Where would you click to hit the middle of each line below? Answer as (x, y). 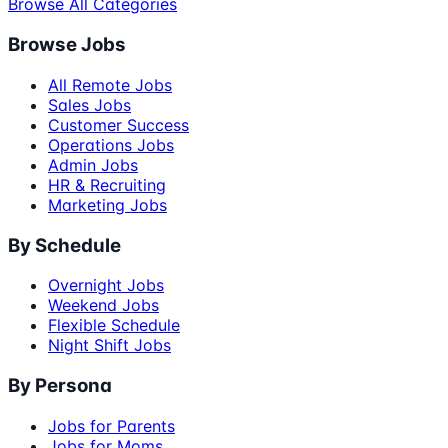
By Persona (60, 386)
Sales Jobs (89, 104)
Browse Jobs (67, 45)
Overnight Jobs (106, 285)
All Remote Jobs (110, 84)
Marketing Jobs (107, 204)
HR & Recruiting (107, 184)
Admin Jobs (93, 164)
